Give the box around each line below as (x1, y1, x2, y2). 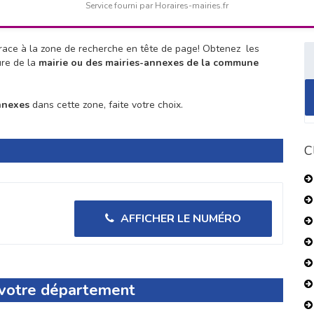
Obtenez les (203, 41, 259, 55)
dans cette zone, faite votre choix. (29, 97, 183, 111)
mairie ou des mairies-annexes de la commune (39, 55, 259, 69)
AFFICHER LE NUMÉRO (118, 210, 242, 226)
